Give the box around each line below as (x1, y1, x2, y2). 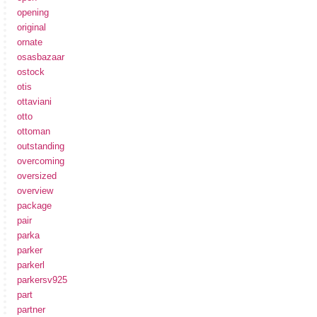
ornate (17, 36, 42, 47)
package (17, 200, 52, 211)
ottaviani (17, 96, 52, 107)
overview (17, 185, 53, 196)
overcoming (17, 155, 64, 166)
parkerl (17, 259, 45, 270)
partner (17, 304, 45, 315)
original (17, 21, 46, 33)
